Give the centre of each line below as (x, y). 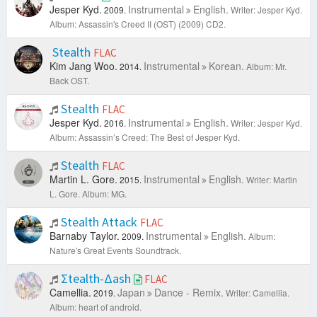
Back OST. (69, 81)
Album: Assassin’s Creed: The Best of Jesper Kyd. (145, 137)
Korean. (226, 66)
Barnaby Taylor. (85, 236)
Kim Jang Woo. (83, 66)
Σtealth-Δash (96, 279)
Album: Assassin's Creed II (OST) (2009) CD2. (138, 24)
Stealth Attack (99, 222)
